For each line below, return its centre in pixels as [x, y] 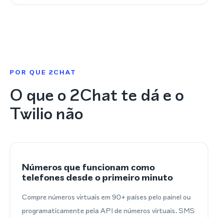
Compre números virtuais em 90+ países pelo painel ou [106, 197]
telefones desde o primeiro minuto [97, 177]
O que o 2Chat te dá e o [97, 95]
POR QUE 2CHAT [43, 72]
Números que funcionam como [88, 167]
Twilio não [46, 113]
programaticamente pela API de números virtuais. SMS [108, 210]
